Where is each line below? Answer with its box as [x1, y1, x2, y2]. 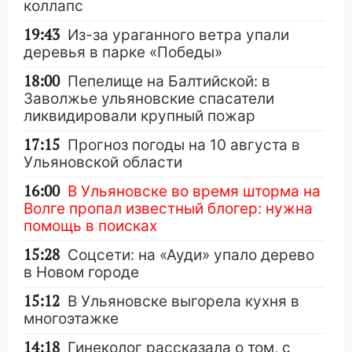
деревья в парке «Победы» [24, 43, 222, 61]
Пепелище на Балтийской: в [68, 72, 270, 90]
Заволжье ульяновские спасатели [24, 90, 274, 108]
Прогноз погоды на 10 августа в [68, 136, 300, 154]
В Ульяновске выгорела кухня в [68, 292, 299, 310]
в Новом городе [24, 263, 139, 281]
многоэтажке [24, 310, 119, 328]
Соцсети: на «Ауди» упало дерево [68, 246, 314, 264]
